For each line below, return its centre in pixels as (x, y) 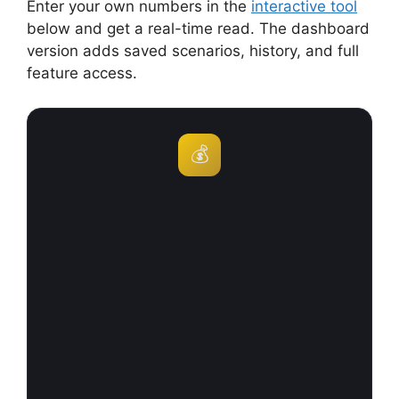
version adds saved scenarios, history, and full (193, 51)
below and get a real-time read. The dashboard (198, 28)
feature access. (82, 73)
